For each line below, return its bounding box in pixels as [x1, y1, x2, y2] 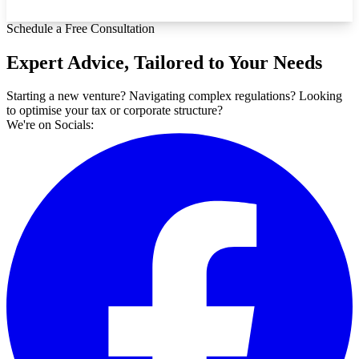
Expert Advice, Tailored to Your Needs [6, 51, 322, 73]
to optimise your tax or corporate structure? [6, 103, 223, 118]
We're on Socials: [6, 118, 94, 132]
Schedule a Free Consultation [6, 21, 155, 35]
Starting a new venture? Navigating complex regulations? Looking [6, 89, 342, 103]
